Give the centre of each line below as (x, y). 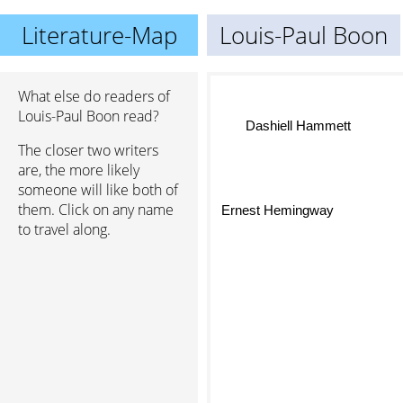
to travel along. (64, 229)
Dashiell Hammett (293, 130)
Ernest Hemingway (273, 218)
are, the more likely (79, 170)
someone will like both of (98, 190)
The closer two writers (88, 150)
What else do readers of (94, 96)
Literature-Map (99, 35)
